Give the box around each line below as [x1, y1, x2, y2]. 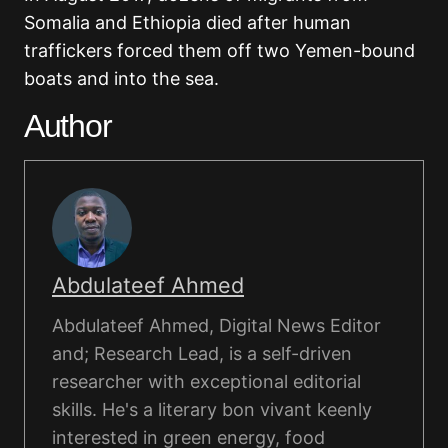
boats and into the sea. [24, 68, 219, 90]
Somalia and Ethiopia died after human [24, 12, 351, 34]
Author [24, 108, 112, 145]
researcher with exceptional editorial [52, 371, 361, 393]
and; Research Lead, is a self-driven [52, 343, 352, 365]
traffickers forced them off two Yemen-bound [24, 40, 415, 62]
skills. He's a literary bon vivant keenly [52, 399, 372, 421]
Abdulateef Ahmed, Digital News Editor [52, 315, 381, 337]
